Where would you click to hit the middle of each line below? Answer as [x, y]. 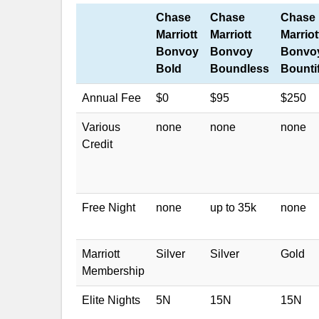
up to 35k [233, 208]
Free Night [109, 208]
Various [101, 127]
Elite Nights [111, 300]
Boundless [240, 69]
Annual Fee [111, 98]
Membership [113, 271]
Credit [97, 144]
